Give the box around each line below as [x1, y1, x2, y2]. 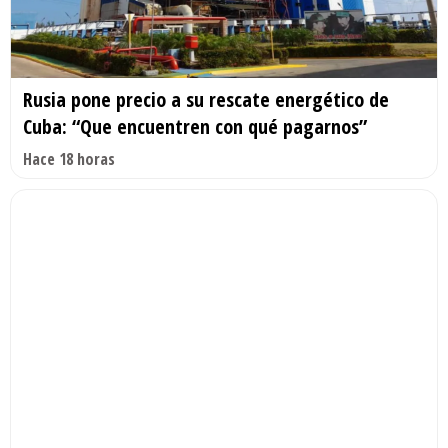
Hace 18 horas [23, 148, 115, 171]
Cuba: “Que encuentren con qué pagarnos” [23, 113, 367, 141]
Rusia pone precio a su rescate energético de [23, 86, 389, 114]
